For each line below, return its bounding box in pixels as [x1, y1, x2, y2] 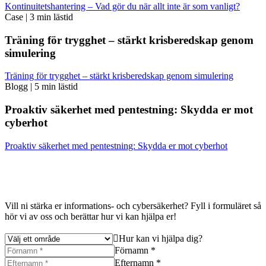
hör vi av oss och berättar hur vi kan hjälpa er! [5, 211, 176, 221]
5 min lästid [34, 81, 78, 92]
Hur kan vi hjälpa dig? [119, 233, 202, 243]
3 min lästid [30, 11, 73, 22]
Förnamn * [115, 245, 156, 255]
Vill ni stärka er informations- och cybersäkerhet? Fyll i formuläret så [5, 200, 261, 211]
